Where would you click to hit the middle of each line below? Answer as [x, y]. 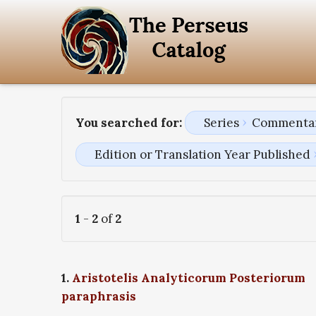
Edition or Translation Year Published [202, 155]
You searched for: [129, 123]
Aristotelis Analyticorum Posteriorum [189, 278]
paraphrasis [99, 297]
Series [221, 123]
